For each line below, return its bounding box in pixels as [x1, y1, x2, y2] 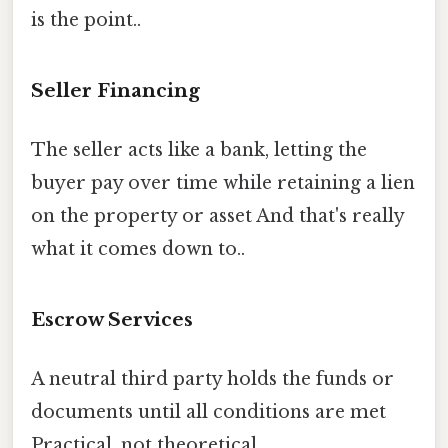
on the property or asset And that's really [31, 204, 404, 227]
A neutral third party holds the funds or [31, 367, 394, 390]
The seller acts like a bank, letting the [31, 138, 367, 161]
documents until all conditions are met [31, 400, 386, 423]
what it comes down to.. [31, 237, 245, 260]
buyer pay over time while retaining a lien [31, 171, 415, 194]
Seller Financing [31, 78, 200, 102]
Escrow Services [31, 307, 193, 331]
